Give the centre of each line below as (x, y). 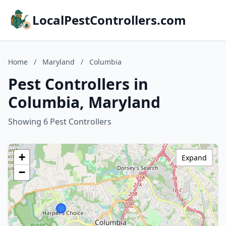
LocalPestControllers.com (109, 20)
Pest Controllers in (78, 84)
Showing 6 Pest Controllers (60, 122)
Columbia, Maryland (84, 102)
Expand (194, 158)
